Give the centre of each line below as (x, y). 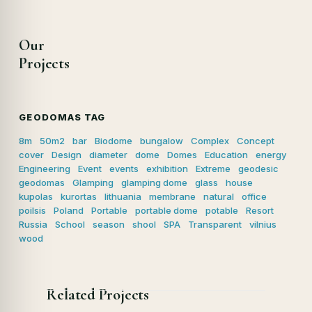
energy (271, 155)
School (70, 225)
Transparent (215, 225)
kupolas (36, 197)
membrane (173, 197)
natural (219, 197)
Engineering (45, 169)
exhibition (167, 169)
